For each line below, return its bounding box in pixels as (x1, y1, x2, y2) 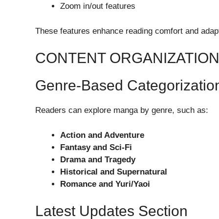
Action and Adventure (60, 130, 144, 140)
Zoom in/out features (60, 1, 135, 11)
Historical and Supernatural (60, 167, 167, 176)
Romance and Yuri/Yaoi (60, 179, 150, 189)
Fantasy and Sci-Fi (60, 142, 132, 152)
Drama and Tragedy (60, 154, 135, 164)
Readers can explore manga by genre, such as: (35, 106, 208, 115)
